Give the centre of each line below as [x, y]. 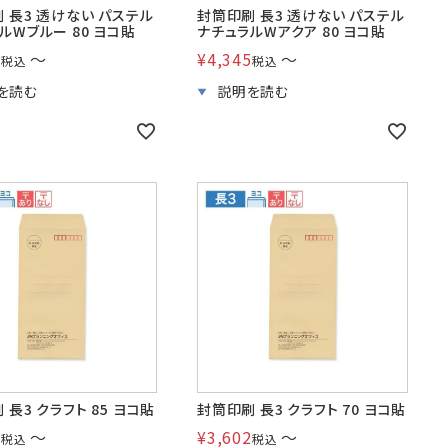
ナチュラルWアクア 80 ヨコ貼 [291, 31]
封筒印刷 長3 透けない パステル [301, 15]
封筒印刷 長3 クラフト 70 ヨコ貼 [302, 409]
